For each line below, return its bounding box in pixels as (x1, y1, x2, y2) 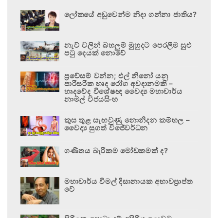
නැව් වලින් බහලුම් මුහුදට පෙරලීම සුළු (64, 40, 192, 50)
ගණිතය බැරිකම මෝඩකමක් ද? (64, 145, 168, 155)
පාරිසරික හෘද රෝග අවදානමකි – (64, 78, 173, 88)
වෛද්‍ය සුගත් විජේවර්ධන (64, 123, 148, 132)
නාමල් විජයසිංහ (64, 94, 118, 104)
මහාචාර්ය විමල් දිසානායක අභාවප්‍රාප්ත (64, 176, 193, 186)
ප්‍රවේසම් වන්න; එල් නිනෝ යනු (64, 71, 168, 80)
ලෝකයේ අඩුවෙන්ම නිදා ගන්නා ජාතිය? (64, 9, 197, 19)
